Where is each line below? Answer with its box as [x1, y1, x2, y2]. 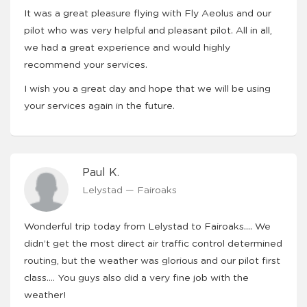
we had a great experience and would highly [24, 43, 230, 53]
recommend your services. [24, 60, 147, 70]
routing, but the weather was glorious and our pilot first [24, 256, 280, 266]
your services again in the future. [24, 101, 175, 111]
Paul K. [82, 167, 119, 178]
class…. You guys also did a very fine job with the [24, 273, 249, 283]
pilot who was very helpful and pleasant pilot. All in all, [24, 26, 272, 36]
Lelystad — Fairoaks [82, 186, 177, 195]
